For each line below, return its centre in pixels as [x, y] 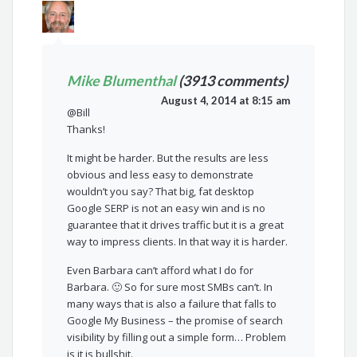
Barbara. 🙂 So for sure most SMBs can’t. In [170, 287]
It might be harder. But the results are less [168, 158]
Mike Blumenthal [122, 81]
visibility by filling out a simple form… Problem [177, 337]
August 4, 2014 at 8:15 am [225, 101]
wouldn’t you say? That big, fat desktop [161, 192]
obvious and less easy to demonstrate [161, 175]
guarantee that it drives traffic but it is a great [176, 225]
